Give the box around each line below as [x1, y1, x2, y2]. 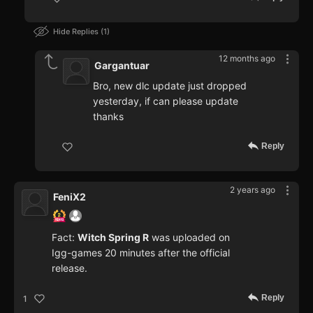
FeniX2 [53, 191, 86, 203]
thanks [93, 110, 124, 123]
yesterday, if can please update [93, 95, 238, 108]
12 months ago [219, 53, 275, 64]
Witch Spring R [78, 231, 149, 244]
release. [52, 262, 87, 275]
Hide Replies [53, 27, 101, 37]
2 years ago [230, 184, 275, 196]
